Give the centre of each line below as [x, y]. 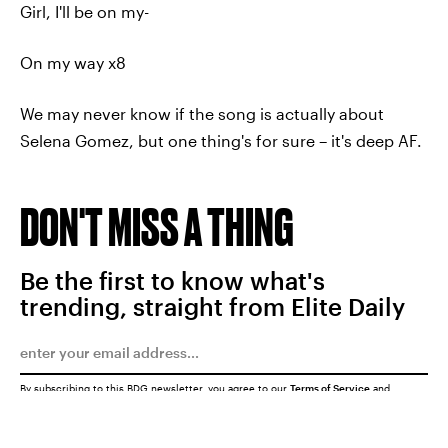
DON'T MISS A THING [157, 226]
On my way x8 [73, 62]
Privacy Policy [54, 399]
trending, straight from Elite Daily [212, 306]
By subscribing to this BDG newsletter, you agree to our [155, 388]
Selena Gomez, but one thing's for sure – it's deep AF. [221, 140]
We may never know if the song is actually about [202, 113]
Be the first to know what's [172, 280]
